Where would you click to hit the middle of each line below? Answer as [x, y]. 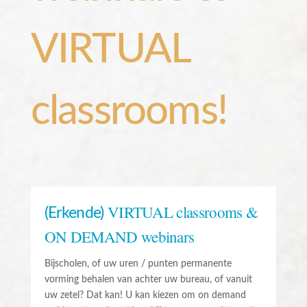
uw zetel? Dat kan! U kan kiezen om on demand [145, 295]
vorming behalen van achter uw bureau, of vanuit [148, 280]
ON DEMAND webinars [119, 236]
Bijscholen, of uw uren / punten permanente [138, 264]
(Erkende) [76, 213]
